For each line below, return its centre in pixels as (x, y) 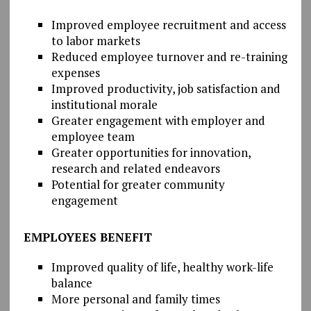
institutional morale (104, 104)
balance (72, 283)
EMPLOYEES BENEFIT (87, 237)
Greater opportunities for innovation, (151, 152)
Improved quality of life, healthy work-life (162, 267)
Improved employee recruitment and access (168, 24)
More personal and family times (135, 299)
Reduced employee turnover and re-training (169, 56)
